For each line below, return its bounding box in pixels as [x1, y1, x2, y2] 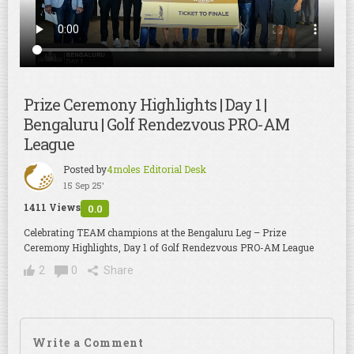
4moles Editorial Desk [107, 162, 206, 175]
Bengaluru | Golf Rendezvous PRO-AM [24, 113, 289, 134]
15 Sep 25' [63, 179, 104, 191]
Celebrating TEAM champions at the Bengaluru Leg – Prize [24, 225, 286, 239]
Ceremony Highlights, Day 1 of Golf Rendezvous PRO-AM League [24, 240, 314, 254]
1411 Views [24, 200, 81, 213]
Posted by [63, 162, 107, 175]
